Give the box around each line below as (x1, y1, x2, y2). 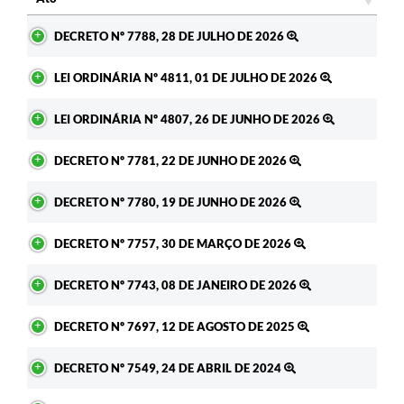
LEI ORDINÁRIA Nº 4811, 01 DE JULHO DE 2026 (54, 69, 320, 85)
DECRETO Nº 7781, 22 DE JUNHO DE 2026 (54, 152, 289, 168)
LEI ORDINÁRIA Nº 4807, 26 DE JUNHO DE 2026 (54, 111, 323, 126)
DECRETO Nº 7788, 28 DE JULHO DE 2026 (54, 28, 287, 43)
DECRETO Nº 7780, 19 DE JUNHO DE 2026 (54, 194, 289, 209)
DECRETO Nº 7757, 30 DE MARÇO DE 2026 (54, 235, 294, 251)
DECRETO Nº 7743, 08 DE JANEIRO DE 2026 (54, 277, 299, 292)
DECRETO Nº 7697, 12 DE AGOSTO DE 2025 (54, 318, 298, 334)
